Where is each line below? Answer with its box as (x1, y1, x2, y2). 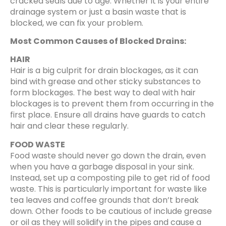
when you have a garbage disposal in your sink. (10, 160, 194, 173)
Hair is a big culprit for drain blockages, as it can (10, 65, 198, 77)
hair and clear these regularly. (10, 120, 129, 132)
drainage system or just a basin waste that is (10, 6, 186, 18)
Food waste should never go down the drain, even (10, 149, 206, 161)
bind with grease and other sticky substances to (10, 76, 201, 88)
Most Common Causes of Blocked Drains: (10, 35, 186, 47)
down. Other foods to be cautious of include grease (10, 205, 212, 217)
